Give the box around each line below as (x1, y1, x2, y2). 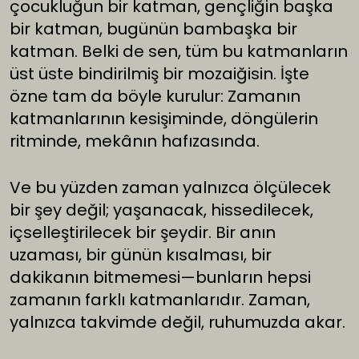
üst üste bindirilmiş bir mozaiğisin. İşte (10, 63, 309, 86)
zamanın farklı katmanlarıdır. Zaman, (10, 288, 310, 312)
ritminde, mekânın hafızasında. (10, 130, 260, 153)
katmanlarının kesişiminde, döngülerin (10, 107, 318, 131)
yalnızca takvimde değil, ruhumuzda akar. (10, 311, 345, 334)
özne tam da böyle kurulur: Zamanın (10, 85, 301, 108)
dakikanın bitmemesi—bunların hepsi (10, 266, 311, 289)
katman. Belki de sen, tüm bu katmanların (10, 40, 348, 63)
